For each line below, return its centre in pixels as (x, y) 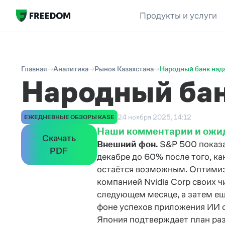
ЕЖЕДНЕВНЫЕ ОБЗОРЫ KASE (69, 117)
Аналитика (71, 69)
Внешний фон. (128, 144)
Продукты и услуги (178, 16)
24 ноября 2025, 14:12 (154, 117)
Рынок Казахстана (124, 69)
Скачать (59, 138)
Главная (34, 69)
